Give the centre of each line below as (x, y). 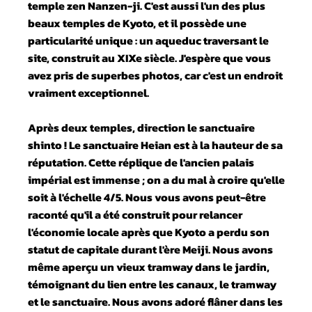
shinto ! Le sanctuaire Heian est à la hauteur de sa (156, 145)
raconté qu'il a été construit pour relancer (135, 214)
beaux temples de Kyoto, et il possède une (138, 23)
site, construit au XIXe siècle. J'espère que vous (150, 57)
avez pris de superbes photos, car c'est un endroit (156, 75)
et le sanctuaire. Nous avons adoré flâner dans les (156, 301)
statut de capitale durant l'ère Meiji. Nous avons (151, 249)
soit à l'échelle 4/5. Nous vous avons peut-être (147, 197)
